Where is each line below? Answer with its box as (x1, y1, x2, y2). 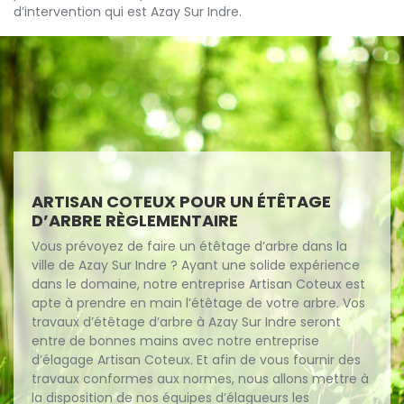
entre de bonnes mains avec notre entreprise (32, 332, 319, 350)
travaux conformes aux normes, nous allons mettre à (32, 370, 369, 388)
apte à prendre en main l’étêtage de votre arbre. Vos (32, 294, 365, 312)
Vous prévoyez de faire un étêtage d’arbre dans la (32, 237, 347, 255)
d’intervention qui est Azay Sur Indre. (14, 3, 242, 21)
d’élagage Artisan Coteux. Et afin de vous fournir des (32, 351, 361, 369)
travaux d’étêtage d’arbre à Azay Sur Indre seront (32, 313, 341, 331)
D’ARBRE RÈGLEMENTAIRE (32, 209, 238, 232)
